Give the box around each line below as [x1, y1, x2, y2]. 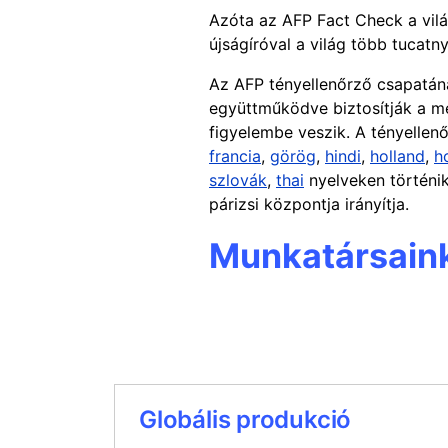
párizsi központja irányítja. [209, 194, 409, 214]
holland [370, 146, 425, 166]
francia [209, 146, 261, 166]
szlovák [209, 170, 267, 190]
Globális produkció [139, 405, 352, 434]
